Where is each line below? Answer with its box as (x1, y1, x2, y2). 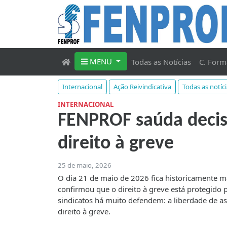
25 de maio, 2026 (58, 161, 111, 170)
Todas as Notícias (131, 57, 191, 67)
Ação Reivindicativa (113, 82, 171, 92)
